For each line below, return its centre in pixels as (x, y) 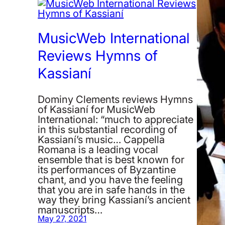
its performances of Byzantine (107, 170)
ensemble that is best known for (111, 159)
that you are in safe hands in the (111, 190)
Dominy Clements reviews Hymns (116, 99)
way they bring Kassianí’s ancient (114, 200)
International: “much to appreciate (116, 119)
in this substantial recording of (108, 129)
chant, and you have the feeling (110, 180)
